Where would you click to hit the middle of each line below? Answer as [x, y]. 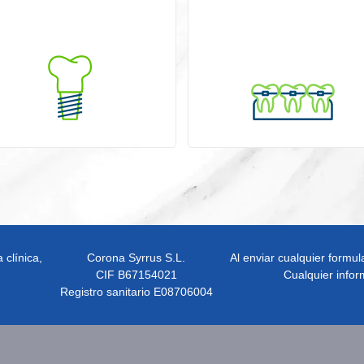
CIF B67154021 [136, 275]
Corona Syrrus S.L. [136, 258]
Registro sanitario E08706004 [136, 292]
